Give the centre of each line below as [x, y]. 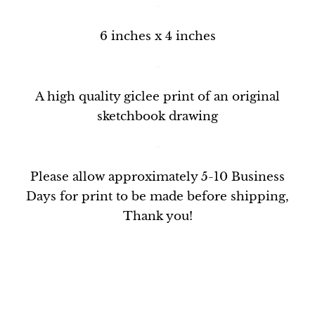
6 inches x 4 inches [157, 37]
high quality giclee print [121, 97]
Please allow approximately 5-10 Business [157, 177]
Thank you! [157, 217]
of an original [237, 97]
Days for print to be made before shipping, [157, 197]
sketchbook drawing [157, 117]
